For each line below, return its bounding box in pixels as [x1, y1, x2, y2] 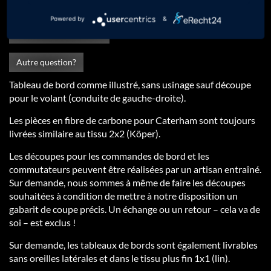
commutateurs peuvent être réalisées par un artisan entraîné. [9, 163, 261, 175]
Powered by [50, 15, 85, 22]
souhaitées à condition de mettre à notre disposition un [9, 190, 238, 201]
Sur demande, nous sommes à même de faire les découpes [9, 177, 246, 188]
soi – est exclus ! [9, 217, 76, 228]
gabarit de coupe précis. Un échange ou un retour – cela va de [9, 203, 260, 215]
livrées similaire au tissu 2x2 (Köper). [9, 128, 160, 139]
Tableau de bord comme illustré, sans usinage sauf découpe [9, 79, 251, 90]
